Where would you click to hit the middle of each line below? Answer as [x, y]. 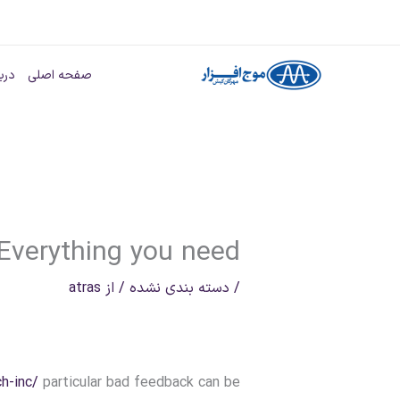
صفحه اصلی [60, 75]
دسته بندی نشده [180, 289]
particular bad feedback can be [140, 383]
